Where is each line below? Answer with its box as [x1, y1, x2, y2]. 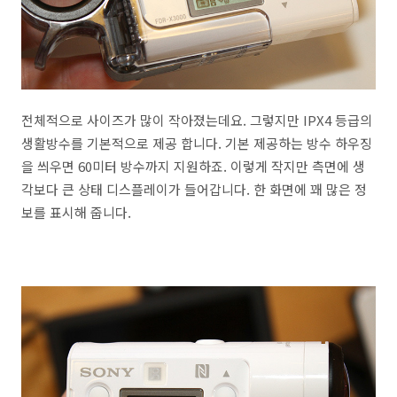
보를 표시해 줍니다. [21, 203, 131, 222]
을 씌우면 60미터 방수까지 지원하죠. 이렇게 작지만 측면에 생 [21, 157, 365, 176]
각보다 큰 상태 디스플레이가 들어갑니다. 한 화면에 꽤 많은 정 [21, 180, 367, 199]
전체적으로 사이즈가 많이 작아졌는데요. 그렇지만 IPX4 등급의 [21, 111, 372, 130]
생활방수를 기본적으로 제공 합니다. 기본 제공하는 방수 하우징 [21, 134, 372, 153]
